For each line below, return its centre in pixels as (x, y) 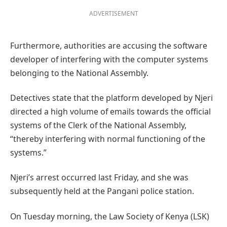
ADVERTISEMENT (113, 14)
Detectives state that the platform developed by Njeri (111, 98)
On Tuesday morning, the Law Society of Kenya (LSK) (110, 216)
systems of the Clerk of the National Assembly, (98, 125)
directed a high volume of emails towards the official (110, 112)
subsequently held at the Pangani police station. (102, 191)
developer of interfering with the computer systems (109, 59)
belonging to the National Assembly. (79, 73)
